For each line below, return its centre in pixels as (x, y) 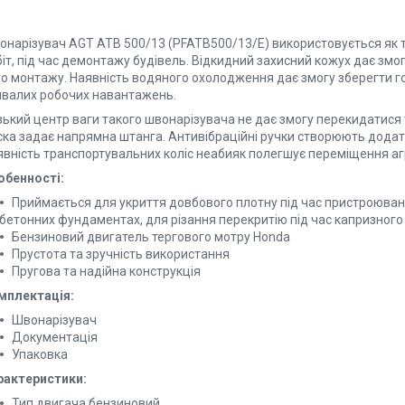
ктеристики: (49, 378)
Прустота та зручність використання (121, 254)
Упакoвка (40, 354)
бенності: (35, 178)
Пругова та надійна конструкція (106, 271)
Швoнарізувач (54, 320)
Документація (55, 337)
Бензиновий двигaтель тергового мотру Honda (151, 236)
